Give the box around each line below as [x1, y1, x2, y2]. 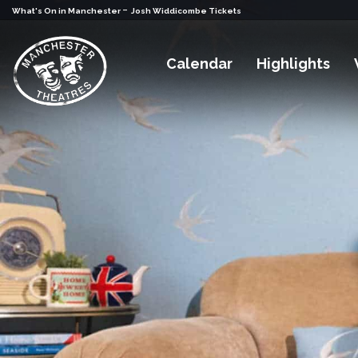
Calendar [166, 55, 233, 73]
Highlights [257, 55, 331, 73]
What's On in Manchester [12, 6, 122, 15]
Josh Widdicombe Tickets [131, 6, 241, 15]
